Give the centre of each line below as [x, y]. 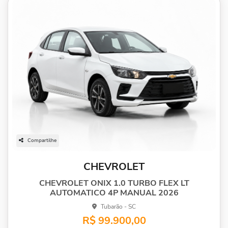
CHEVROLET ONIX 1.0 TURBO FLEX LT [114, 183]
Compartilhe [42, 140]
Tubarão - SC [118, 206]
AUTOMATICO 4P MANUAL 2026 [114, 193]
